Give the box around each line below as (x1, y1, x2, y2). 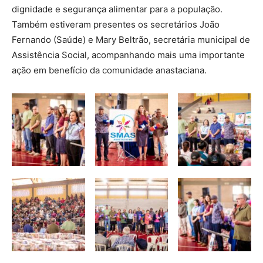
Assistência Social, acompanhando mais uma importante (12, 49, 245, 60)
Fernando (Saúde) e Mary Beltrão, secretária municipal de (12, 33, 250, 45)
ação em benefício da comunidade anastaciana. (12, 64, 207, 76)
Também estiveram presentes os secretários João (12, 18, 220, 30)
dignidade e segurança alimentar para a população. (12, 3, 222, 15)
